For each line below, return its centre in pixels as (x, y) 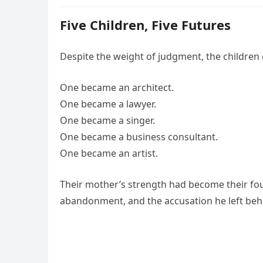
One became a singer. (107, 120)
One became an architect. (117, 87)
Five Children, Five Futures (145, 25)
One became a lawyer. (108, 104)
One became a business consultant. (139, 137)
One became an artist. (109, 153)
